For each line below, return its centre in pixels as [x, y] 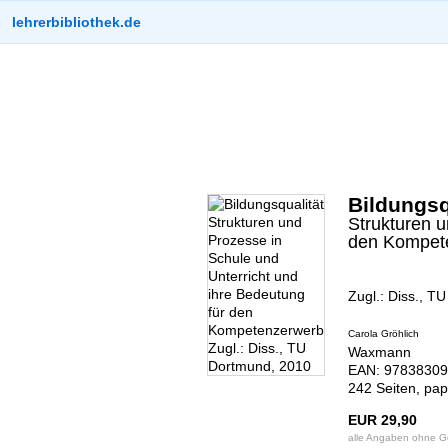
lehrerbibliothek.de [76, 22]
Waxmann [379, 352]
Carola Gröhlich [383, 333]
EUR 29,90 [382, 420]
